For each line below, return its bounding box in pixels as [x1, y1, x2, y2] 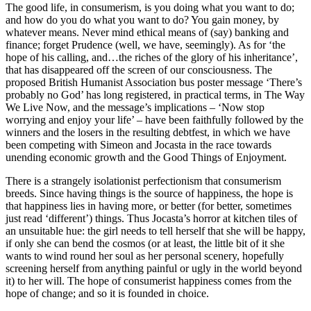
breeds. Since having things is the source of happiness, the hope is [6, 187, 293, 200]
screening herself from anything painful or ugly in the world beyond [6, 262, 302, 275]
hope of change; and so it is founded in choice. [6, 287, 209, 300]
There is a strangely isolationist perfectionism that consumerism [6, 175, 281, 187]
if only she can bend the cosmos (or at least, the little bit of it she [6, 237, 285, 250]
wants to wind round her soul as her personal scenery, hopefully [6, 250, 284, 262]
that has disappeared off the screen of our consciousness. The [6, 64, 272, 76]
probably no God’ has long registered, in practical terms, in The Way [6, 89, 305, 101]
